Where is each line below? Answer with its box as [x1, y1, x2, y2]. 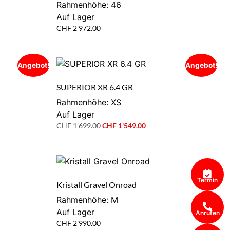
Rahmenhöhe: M [56, 195, 118, 205]
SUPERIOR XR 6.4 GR [56, 82, 133, 92]
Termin [197, 176, 218, 184]
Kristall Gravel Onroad [56, 180, 137, 190]
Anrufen [195, 208, 220, 217]
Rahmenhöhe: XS [56, 97, 121, 108]
